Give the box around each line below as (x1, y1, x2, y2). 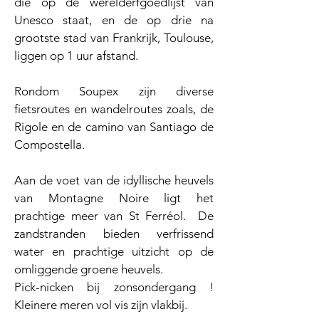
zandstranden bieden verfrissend (14, 226, 214, 241)
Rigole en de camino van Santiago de (14, 120, 214, 134)
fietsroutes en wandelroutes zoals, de (14, 102, 214, 116)
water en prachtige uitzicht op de (14, 244, 214, 258)
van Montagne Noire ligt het (14, 191, 214, 205)
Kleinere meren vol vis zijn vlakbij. (14, 298, 187, 312)
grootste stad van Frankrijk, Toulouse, (14, 31, 214, 45)
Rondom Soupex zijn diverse (14, 84, 214, 98)
